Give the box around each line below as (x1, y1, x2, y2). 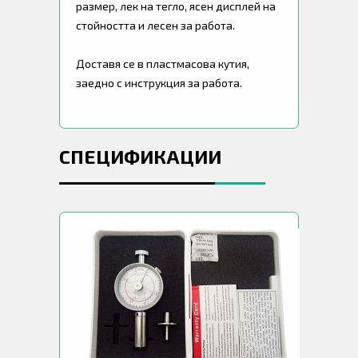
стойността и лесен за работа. (76, 18, 235, 32)
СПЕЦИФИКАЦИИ (59, 144, 221, 168)
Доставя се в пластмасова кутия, (76, 56, 249, 70)
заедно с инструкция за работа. (76, 75, 242, 89)
